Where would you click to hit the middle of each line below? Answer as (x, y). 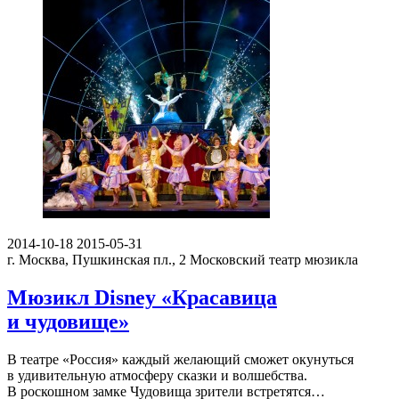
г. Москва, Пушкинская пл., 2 (97, 260)
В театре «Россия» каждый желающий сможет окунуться (180, 359)
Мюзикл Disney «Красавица (142, 297)
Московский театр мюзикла (274, 260)
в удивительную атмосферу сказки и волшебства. (157, 375)
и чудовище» (68, 322)
